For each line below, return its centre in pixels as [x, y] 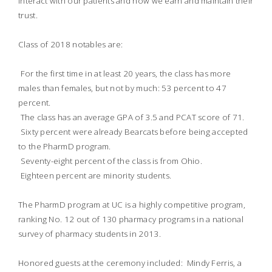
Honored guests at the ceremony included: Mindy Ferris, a [130, 263]
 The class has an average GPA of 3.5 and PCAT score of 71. [131, 117]
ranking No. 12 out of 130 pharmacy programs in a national [131, 219]
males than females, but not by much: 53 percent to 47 [122, 88]
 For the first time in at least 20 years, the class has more [125, 73]
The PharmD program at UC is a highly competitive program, [132, 205]
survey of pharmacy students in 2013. [90, 234]
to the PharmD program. [65, 146]
